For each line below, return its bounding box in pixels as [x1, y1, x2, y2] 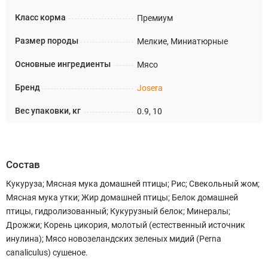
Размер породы [15, 36, 78, 46]
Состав [6, 158, 40, 170]
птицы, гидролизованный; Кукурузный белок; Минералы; [6, 206, 230, 216]
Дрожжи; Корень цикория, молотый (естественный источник [6, 220, 245, 230]
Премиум [136, 13, 173, 23]
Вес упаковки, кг [15, 106, 81, 116]
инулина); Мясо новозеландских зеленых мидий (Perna [6, 233, 221, 243]
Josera [136, 83, 163, 93]
